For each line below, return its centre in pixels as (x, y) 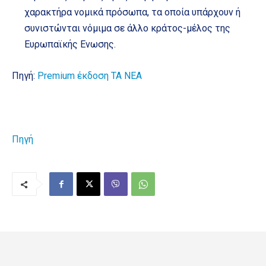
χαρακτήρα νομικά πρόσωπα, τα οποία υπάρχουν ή (132, 12)
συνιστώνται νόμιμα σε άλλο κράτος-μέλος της (127, 28)
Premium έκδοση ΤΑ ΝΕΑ (90, 76)
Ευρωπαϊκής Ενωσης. (70, 45)
